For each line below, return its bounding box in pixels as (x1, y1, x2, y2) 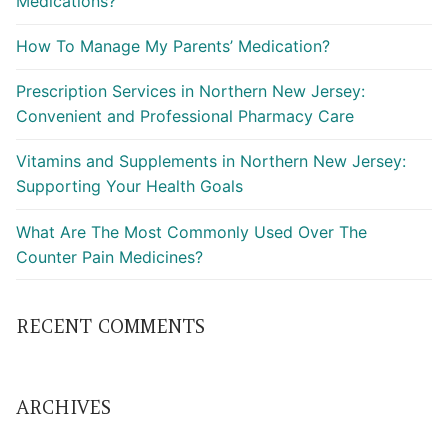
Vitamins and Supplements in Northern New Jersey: (16, 151, 406, 172)
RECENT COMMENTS (16, 315, 205, 339)
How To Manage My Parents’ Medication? (16, 36, 330, 57)
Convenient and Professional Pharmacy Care (16, 106, 354, 127)
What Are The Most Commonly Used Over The (16, 221, 367, 242)
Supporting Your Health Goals (16, 176, 243, 197)
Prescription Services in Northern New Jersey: (16, 81, 365, 102)
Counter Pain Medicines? (16, 246, 203, 267)
